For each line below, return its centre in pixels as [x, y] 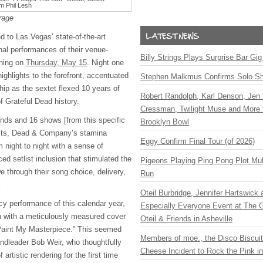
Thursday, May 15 [56, 63]
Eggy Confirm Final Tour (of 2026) [198, 141]
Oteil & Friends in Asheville [186, 219]
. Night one [105, 63]
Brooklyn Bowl [165, 122]
